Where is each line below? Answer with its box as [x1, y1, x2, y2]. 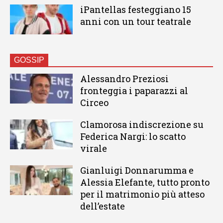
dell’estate [80, 200, 125, 212]
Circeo [80, 96, 109, 109]
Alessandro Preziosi [80, 72, 169, 85]
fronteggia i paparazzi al [80, 84, 188, 97]
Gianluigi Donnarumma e [80, 164, 194, 176]
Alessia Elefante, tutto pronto [80, 176, 210, 188]
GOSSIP [14, 55, 44, 64]
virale [80, 142, 107, 154]
